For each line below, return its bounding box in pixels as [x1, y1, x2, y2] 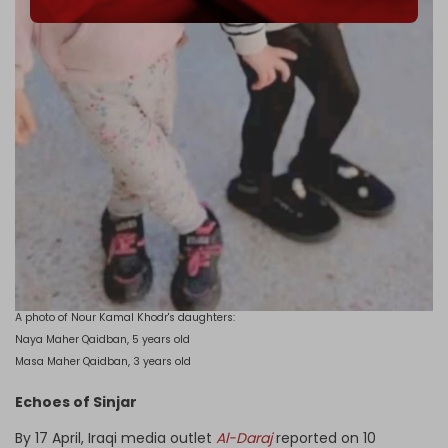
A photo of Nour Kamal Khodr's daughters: [15, 310, 235, 326]
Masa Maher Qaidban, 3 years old [15, 354, 191, 370]
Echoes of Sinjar [15, 391, 140, 412]
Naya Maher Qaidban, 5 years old [15, 332, 190, 348]
